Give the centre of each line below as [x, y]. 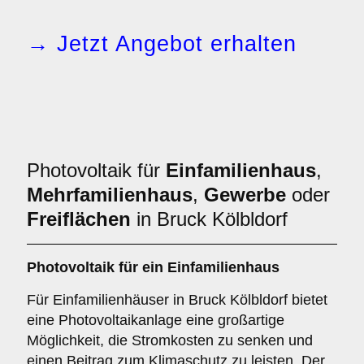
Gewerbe [245, 195]
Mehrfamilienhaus [110, 195]
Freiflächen [79, 219]
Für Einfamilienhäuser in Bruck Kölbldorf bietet [177, 300]
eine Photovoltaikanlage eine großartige [156, 320]
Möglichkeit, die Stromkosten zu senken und [170, 340]
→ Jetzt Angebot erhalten [162, 44]
